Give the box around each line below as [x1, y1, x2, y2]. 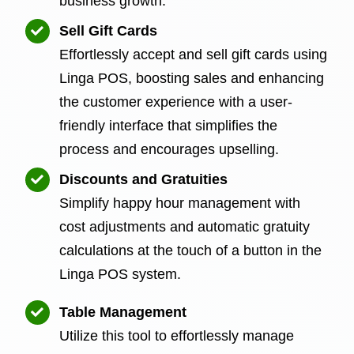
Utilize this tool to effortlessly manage [59, 327, 295, 344]
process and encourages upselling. [59, 141, 280, 157]
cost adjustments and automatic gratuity [59, 218, 311, 235]
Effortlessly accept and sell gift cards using [59, 46, 328, 62]
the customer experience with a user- [59, 93, 293, 110]
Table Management [59, 303, 187, 320]
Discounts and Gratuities [59, 171, 228, 187]
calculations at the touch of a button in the [59, 242, 322, 258]
